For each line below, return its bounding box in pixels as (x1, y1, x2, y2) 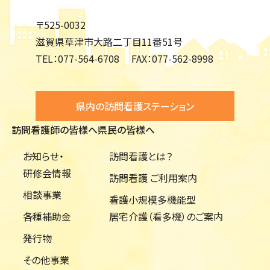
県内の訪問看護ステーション (76, 99, 194, 114)
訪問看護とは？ (109, 149, 173, 164)
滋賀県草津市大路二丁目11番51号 (36, 34, 183, 49)
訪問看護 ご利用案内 (109, 171, 198, 186)
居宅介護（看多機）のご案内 (109, 209, 224, 224)
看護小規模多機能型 (109, 192, 196, 207)
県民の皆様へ (98, 122, 155, 137)
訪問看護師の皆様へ (11, 122, 98, 137)
